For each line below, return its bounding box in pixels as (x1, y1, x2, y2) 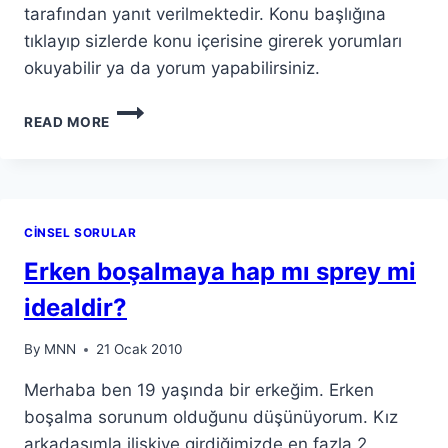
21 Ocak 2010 (96, 341, 184, 358)
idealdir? (24, 292, 127, 322)
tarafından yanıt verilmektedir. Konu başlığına (24, 3, 386, 24)
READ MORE (24, 113, 111, 130)
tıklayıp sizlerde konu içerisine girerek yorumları (24, 30, 402, 51)
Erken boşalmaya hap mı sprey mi (24, 256, 416, 286)
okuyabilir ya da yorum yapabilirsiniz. (24, 57, 320, 78)
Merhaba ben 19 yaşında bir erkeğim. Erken (24, 380, 374, 401)
